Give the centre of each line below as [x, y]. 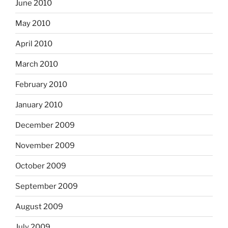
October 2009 [41, 166]
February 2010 [41, 84]
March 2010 [37, 64]
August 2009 [39, 206]
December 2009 [45, 125]
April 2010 [34, 44]
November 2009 [45, 145]
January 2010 [39, 105]
